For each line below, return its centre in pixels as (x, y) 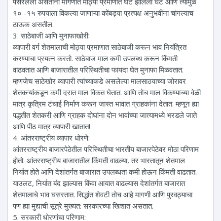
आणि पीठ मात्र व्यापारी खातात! (52, 126)
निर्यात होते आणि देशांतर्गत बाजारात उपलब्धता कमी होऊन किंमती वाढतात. (105, 171)
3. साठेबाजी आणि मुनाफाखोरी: (51, 35)
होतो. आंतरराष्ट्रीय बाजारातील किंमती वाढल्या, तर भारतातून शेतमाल (99, 160)
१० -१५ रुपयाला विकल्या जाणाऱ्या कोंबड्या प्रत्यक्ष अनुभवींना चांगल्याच (103, 13)
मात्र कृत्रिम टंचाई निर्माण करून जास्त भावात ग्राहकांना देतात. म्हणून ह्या (106, 103)
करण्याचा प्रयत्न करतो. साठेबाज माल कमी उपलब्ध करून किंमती (95, 58)
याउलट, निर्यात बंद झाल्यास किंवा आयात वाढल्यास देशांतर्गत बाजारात (99, 183)
